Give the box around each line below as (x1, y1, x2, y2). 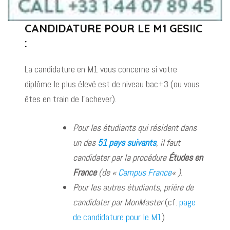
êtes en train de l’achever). (25, 93, 117, 105)
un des (73, 137, 98, 149)
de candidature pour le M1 (73, 211, 162, 223)
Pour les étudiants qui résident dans (73, 122, 197, 134)
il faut (160, 137, 181, 149)
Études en (168, 151, 203, 164)
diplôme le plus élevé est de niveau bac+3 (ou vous (25, 78, 200, 90)
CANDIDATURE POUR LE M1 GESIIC (25, 22, 203, 35)
